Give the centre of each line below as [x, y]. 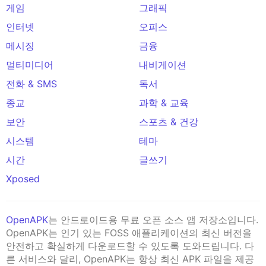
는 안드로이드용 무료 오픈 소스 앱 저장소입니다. [153, 219]
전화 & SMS [31, 83]
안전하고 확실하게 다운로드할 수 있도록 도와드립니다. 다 [130, 246]
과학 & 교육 [164, 102]
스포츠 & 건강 [169, 121]
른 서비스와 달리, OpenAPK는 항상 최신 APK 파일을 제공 [130, 259]
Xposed [23, 178]
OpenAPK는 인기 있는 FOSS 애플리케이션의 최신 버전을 [129, 232]
